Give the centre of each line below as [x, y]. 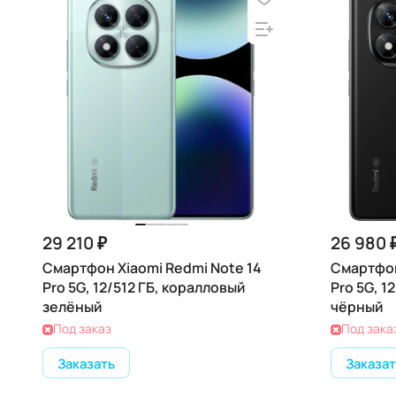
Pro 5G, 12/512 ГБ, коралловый [144, 287]
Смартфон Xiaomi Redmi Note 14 [152, 268]
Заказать [86, 363]
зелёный [72, 307]
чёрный [357, 307]
